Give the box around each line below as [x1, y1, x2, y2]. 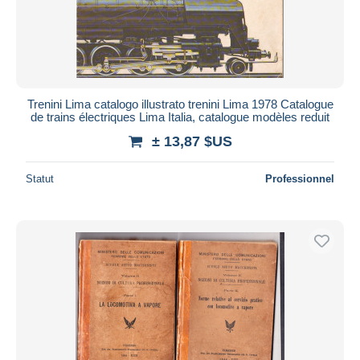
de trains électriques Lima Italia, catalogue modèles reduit [31, 109, 329, 124]
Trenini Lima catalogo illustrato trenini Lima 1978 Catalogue [27, 96, 333, 111]
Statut [26, 172, 54, 185]
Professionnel [265, 172, 334, 185]
